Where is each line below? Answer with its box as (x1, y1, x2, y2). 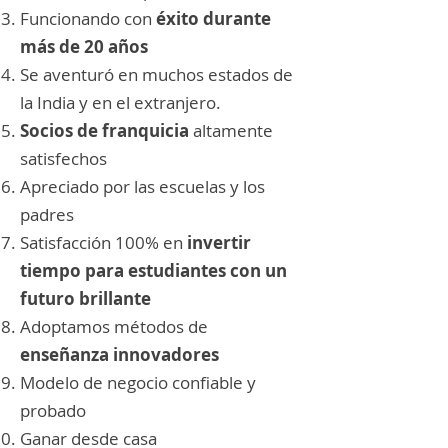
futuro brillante (20, 287, 151, 310)
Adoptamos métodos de (20, 315, 208, 338)
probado (20, 399, 86, 422)
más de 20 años (20, 35, 148, 58)
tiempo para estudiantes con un (20, 259, 287, 282)
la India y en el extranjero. (20, 91, 221, 114)
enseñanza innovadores (20, 343, 219, 366)
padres (20, 203, 74, 226)
